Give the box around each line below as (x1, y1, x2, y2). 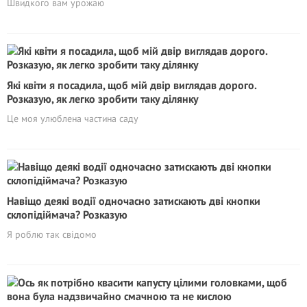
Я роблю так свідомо (7, 228, 97, 241)
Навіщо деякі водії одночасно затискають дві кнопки (7, 194, 260, 208)
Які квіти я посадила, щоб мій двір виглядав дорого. (7, 78, 256, 92)
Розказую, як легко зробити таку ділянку (7, 92, 198, 106)
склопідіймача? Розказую (7, 208, 127, 221)
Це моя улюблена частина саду (7, 112, 138, 125)
